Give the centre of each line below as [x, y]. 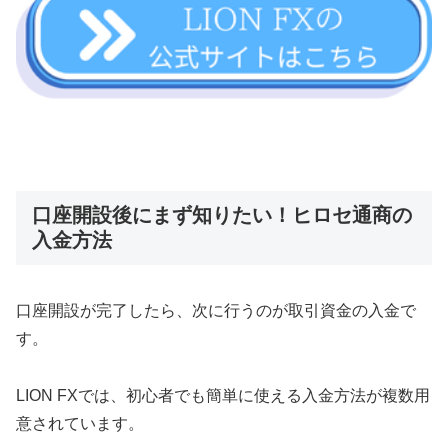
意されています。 [80, 423]
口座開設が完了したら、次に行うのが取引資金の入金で [216, 311]
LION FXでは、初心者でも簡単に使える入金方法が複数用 [223, 395]
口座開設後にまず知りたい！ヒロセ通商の [222, 214]
